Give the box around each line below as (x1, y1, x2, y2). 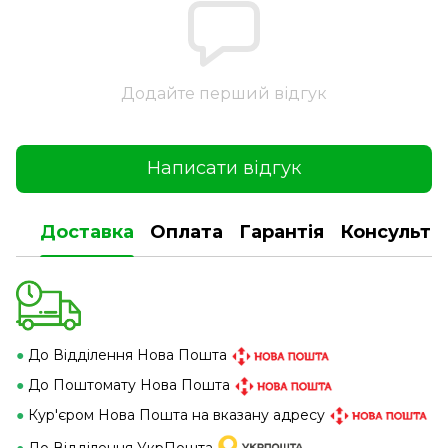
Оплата (150, 221, 223, 244)
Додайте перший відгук (121, 83, 327, 103)
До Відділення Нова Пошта (24, 345, 231, 364)
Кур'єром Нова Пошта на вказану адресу (24, 405, 329, 424)
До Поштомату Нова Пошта (24, 375, 234, 394)
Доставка (40, 221, 134, 244)
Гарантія (239, 221, 324, 244)
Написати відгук (147, 157, 301, 180)
